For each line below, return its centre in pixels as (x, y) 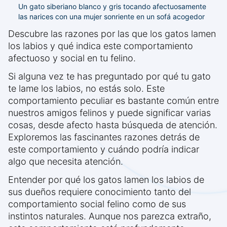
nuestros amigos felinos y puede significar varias (109, 113)
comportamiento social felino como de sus (97, 204)
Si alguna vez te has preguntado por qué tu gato (109, 77)
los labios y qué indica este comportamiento (101, 46)
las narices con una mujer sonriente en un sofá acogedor (111, 17)
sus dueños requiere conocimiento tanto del (100, 192)
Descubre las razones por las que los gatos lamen (112, 34)
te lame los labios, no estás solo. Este (86, 89)
